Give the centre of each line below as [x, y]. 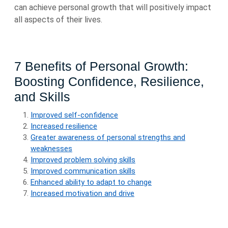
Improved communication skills [83, 171]
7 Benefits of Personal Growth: [101, 66]
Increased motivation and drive [82, 193]
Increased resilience [64, 126]
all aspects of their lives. [58, 20]
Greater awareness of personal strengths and [108, 137]
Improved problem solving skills [83, 160]
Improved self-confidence [74, 115]
